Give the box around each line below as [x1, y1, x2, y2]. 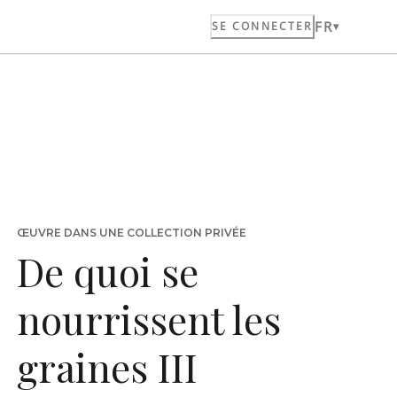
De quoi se [16, 245, 198, 297]
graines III [16, 340, 198, 393]
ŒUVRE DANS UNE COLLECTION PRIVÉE [16, 226, 246, 239]
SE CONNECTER [211, 19, 313, 34]
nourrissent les [16, 292, 281, 345]
